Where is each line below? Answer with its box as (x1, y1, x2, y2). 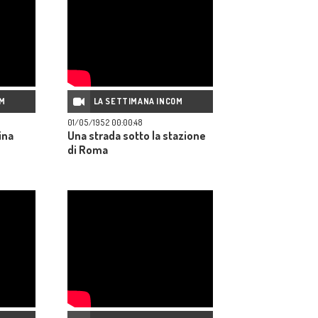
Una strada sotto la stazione (67, 128, 206, 143)
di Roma (67, 143, 108, 158)
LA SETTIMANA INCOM (93, 96, 183, 107)
